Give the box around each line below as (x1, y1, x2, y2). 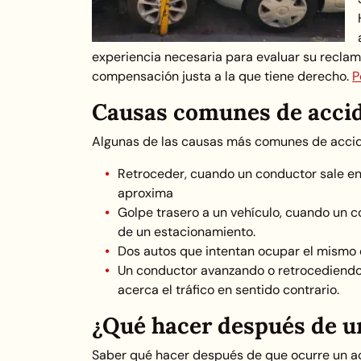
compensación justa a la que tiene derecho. (92, 68, 352, 85)
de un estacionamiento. (118, 223, 255, 240)
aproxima (118, 185, 173, 201)
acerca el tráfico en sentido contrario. (118, 281, 339, 298)
